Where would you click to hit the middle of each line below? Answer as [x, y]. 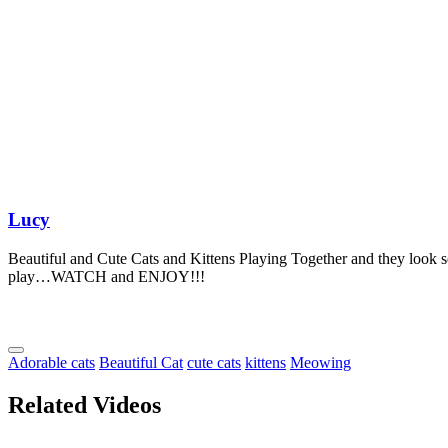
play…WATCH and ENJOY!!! [106, 276]
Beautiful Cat [141, 362]
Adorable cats [51, 362]
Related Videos [84, 404]
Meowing [320, 362]
